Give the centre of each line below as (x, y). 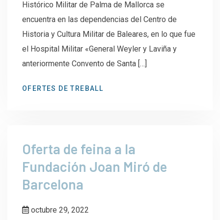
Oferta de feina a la (79, 149)
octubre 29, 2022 (59, 210)
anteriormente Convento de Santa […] (84, 63)
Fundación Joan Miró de (95, 166)
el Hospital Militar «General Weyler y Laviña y (99, 49)
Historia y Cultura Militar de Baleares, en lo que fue (109, 34)
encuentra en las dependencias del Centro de (99, 19)
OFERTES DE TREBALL (63, 88)
